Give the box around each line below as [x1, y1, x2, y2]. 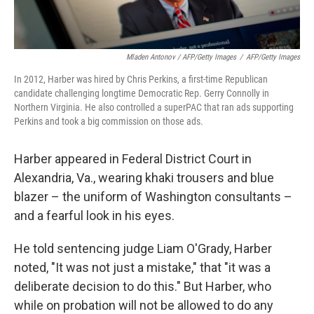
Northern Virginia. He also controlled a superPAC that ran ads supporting [14, 102, 294, 114]
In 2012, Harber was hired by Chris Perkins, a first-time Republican [14, 74, 268, 86]
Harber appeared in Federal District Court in [14, 151, 252, 167]
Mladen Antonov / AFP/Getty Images [126, 53, 236, 62]
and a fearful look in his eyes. [14, 208, 175, 224]
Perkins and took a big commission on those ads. [14, 116, 203, 128]
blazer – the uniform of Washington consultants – [14, 189, 292, 205]
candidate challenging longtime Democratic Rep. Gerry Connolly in [14, 88, 269, 100]
